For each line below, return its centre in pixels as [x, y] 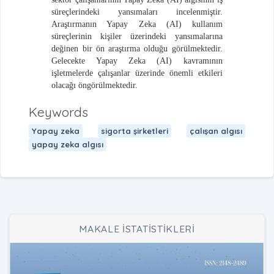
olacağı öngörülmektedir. [95, 85]
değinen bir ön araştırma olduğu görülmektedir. [137, 48]
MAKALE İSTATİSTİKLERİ [137, 229]
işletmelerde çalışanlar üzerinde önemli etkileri [137, 73]
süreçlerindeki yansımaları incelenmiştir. [137, 12]
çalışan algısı [216, 131]
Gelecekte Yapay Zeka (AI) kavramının [137, 61]
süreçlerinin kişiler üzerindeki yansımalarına [137, 36]
